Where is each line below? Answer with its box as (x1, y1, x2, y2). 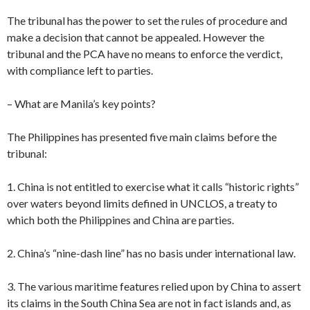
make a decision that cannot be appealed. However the (7, 30, 264, 44)
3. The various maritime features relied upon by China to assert (7, 279, 301, 293)
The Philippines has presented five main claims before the (7, 129, 277, 143)
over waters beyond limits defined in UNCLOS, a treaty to (7, 196, 277, 210)
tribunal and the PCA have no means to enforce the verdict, (7, 46, 282, 60)
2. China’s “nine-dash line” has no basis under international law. (7, 246, 295, 259)
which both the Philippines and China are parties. (7, 212, 234, 226)
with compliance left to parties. (7, 63, 153, 77)
